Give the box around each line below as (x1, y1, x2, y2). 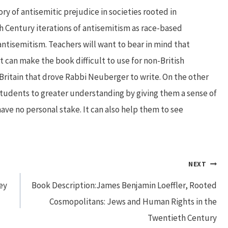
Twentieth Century (148, 212, 217, 223)
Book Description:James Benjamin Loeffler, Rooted (32, 179, 217, 191)
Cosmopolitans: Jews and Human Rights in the (49, 195, 217, 207)
